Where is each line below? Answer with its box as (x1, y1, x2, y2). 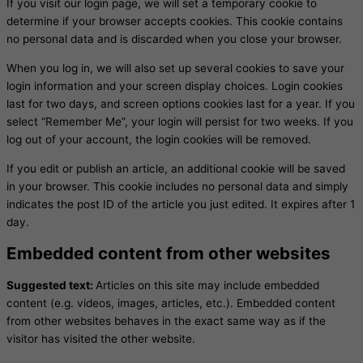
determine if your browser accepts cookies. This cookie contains (6, 15, 343, 28)
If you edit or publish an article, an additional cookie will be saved (6, 161, 345, 175)
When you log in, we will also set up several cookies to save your (6, 61, 344, 75)
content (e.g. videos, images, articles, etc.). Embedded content (6, 296, 335, 310)
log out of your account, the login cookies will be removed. (6, 132, 311, 146)
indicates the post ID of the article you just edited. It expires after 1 (6, 197, 355, 211)
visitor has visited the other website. (6, 331, 195, 345)
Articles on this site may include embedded (96, 278, 319, 292)
